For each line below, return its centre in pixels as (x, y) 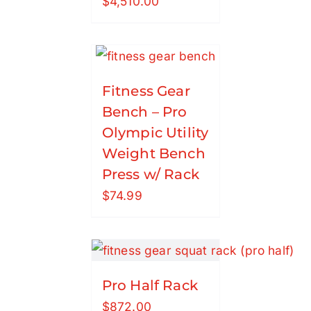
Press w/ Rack (150, 175)
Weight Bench (153, 154)
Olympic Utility (155, 133)
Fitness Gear (146, 91)
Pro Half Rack (150, 286)
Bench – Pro (144, 112)
